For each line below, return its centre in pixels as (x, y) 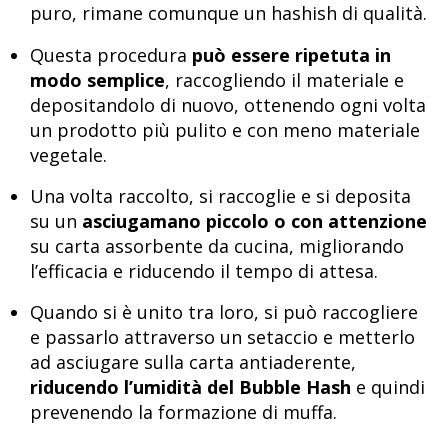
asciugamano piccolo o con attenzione (252, 221)
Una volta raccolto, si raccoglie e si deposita (220, 196)
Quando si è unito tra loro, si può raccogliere (224, 312)
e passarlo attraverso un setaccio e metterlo (222, 337)
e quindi (388, 387)
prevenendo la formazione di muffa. (183, 412)
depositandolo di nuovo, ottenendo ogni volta (228, 104)
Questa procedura (111, 54)
